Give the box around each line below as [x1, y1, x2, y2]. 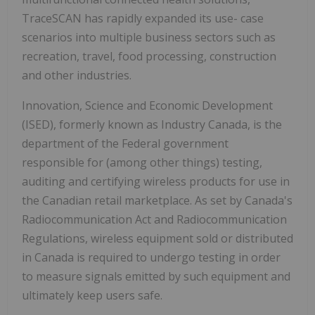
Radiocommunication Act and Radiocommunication [22, 212, 287, 228]
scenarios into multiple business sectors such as [22, 30, 276, 46]
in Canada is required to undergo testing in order [22, 250, 281, 266]
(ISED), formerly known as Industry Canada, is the [22, 117, 282, 133]
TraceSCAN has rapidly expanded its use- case [22, 11, 264, 27]
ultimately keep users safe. [22, 288, 162, 304]
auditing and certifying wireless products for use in [22, 174, 290, 190]
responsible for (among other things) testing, [22, 155, 262, 171]
